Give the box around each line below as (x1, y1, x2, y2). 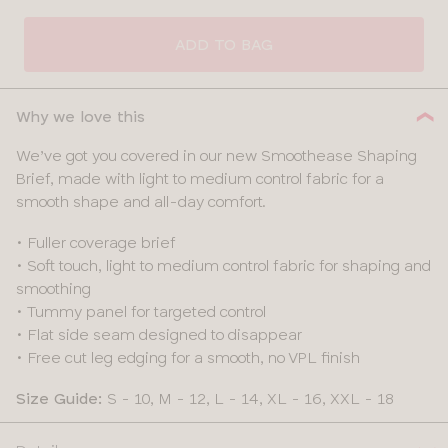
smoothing (16, 279, 91, 299)
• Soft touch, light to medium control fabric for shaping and (16, 256, 431, 276)
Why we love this (16, 107, 145, 127)
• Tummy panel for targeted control (16, 302, 266, 322)
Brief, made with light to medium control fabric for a (16, 169, 384, 189)
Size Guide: (16, 389, 103, 409)
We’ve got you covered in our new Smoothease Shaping (16, 146, 417, 166)
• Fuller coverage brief (16, 233, 176, 253)
